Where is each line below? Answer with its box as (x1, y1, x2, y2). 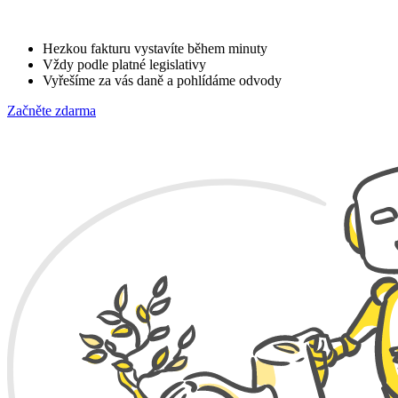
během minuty (187, 41, 267, 57)
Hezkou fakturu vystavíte (43, 41, 187, 57)
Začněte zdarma (7, 103, 96, 119)
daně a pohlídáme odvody (133, 73, 282, 89)
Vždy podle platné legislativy (43, 57, 206, 73)
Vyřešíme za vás (43, 73, 133, 89)
